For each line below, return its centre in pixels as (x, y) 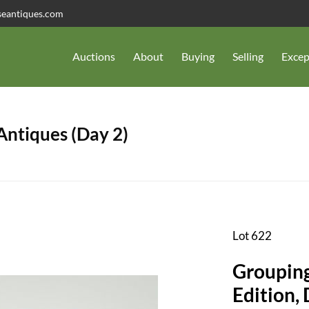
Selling (248, 57)
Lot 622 (252, 235)
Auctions (94, 57)
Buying (198, 57)
